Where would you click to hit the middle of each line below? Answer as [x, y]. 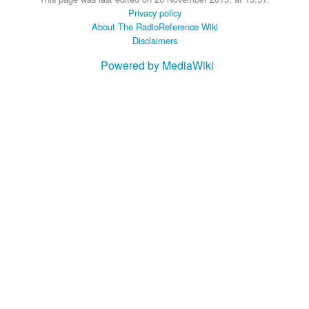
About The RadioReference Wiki [154, 26]
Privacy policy [154, 12]
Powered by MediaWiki [157, 65]
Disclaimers [154, 40]
